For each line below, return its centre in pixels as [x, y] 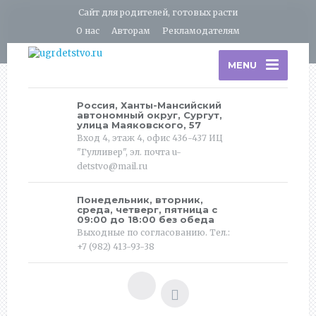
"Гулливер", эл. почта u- [129, 152]
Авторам [131, 30]
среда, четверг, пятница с [147, 209]
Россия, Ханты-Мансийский [149, 105]
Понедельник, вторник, [140, 199]
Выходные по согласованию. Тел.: [153, 232]
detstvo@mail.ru [112, 166]
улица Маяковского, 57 [139, 124]
